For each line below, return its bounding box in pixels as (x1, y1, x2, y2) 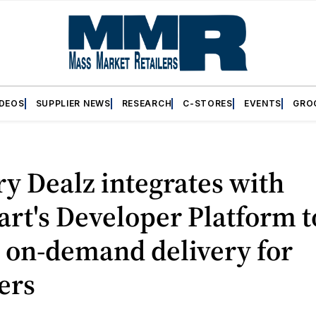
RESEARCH (121, 97, 172, 109)
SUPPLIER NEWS (35, 97, 111, 109)
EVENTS (243, 97, 282, 109)
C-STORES (183, 97, 233, 109)
